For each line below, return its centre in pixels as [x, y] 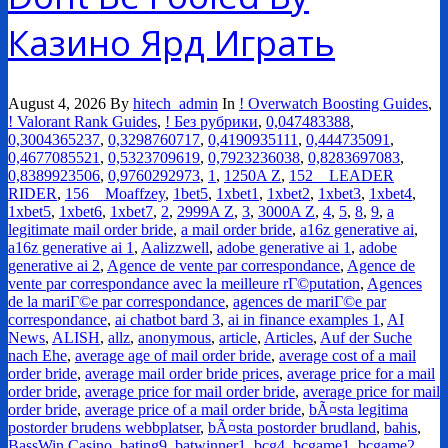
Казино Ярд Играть [171, 43]
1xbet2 [288, 194]
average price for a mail [361, 374]
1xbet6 [80, 212]
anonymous [174, 338]
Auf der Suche [366, 338]
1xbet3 [339, 194]
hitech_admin [175, 104]
